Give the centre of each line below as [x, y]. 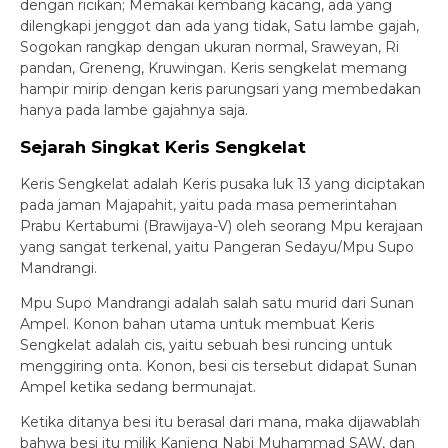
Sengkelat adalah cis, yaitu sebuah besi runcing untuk [206, 344]
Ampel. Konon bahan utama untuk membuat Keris [197, 323]
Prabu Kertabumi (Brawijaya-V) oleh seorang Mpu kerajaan [221, 225]
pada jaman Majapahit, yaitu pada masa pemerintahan [208, 204]
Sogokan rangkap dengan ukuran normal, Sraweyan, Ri [209, 46]
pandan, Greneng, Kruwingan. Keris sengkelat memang [213, 67]
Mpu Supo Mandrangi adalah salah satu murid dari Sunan [217, 302]
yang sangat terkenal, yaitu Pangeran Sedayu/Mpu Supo [217, 246]
